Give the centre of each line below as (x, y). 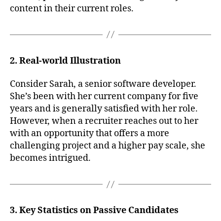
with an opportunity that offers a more (90, 134)
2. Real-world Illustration (65, 61)
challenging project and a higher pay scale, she (108, 146)
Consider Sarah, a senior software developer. (103, 84)
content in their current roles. (72, 8)
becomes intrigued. (50, 158)
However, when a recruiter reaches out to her (104, 121)
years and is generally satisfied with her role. (104, 109)
